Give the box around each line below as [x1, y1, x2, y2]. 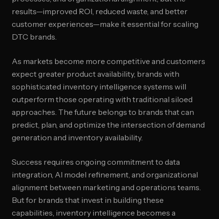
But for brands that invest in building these [12, 195, 164, 205]
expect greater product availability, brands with [12, 69, 179, 79]
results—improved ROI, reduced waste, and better [12, 6, 188, 16]
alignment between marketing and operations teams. [12, 182, 201, 192]
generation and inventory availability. [12, 132, 143, 142]
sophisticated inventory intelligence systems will [12, 82, 186, 91]
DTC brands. [12, 32, 57, 42]
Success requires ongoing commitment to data [12, 157, 180, 167]
